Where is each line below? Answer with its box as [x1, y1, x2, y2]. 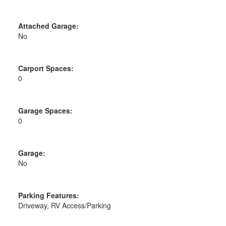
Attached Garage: [18, 20, 79, 31]
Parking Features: [18, 190, 79, 200]
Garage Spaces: [18, 105, 73, 116]
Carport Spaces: [18, 63, 74, 73]
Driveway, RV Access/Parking [18, 200, 111, 210]
